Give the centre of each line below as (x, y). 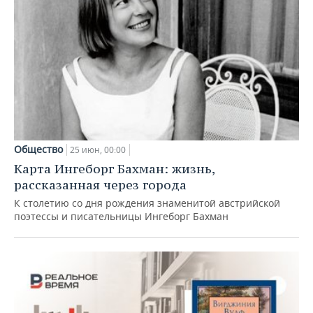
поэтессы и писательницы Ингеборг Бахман (121, 216)
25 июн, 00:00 (98, 150)
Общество (38, 149)
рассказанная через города (100, 184)
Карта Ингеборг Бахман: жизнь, (114, 168)
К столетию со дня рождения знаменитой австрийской (147, 203)
